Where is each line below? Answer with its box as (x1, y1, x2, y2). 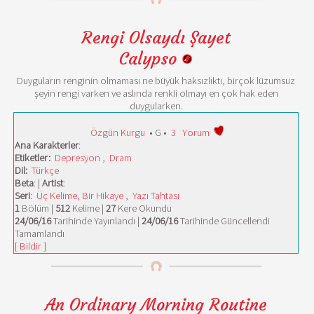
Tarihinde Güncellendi (178, 214, 270, 227)
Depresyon (55, 151, 100, 164)
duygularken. (129, 100, 183, 112)
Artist (42, 177, 63, 189)
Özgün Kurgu (90, 126, 145, 139)
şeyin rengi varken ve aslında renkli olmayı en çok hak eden (34, 87, 278, 100)
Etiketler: (15, 151, 53, 164)
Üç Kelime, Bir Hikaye (36, 189, 123, 202)
